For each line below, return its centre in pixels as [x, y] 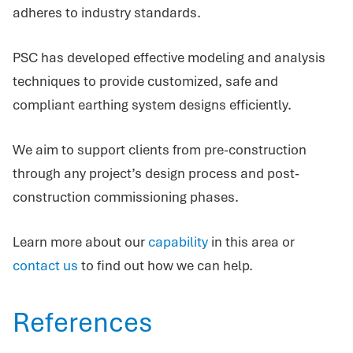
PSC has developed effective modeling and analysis [169, 57]
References [82, 322]
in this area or [251, 242]
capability [178, 242]
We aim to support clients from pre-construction [160, 149]
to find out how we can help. [167, 265]
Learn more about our [80, 242]
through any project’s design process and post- [156, 173]
